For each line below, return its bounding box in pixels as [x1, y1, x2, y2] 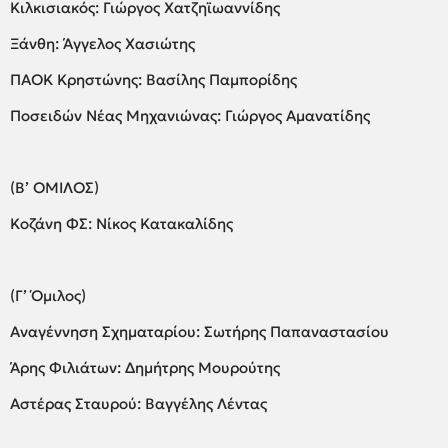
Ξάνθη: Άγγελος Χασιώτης [10, 33, 195, 53]
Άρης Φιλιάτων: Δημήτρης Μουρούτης [10, 357, 280, 377]
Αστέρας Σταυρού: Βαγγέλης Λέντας [10, 393, 267, 413]
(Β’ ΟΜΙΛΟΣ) [10, 177, 103, 197]
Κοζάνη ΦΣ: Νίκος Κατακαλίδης [10, 213, 233, 233]
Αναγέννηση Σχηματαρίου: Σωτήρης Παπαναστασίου [10, 321, 389, 341]
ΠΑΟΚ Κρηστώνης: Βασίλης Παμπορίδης [10, 69, 297, 89]
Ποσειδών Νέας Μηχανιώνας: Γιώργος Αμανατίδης [10, 105, 370, 125]
